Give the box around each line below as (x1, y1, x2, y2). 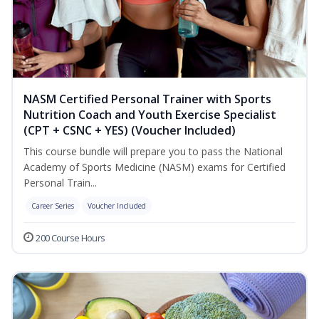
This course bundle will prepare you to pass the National (23, 145, 283, 159)
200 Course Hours (36, 231, 105, 245)
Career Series (31, 201, 74, 211)
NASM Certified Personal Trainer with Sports (23, 91, 271, 108)
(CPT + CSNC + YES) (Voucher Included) (23, 122, 236, 139)
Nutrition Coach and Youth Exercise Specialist (23, 107, 276, 123)
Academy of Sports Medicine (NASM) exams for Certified (23, 160, 286, 174)
